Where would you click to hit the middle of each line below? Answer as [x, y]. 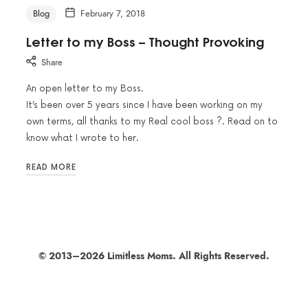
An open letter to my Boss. [85, 88]
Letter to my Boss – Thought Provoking [145, 42]
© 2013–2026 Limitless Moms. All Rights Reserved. [154, 256]
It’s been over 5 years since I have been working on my [144, 105]
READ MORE [51, 168]
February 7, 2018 [113, 14]
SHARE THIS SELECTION [53, 295]
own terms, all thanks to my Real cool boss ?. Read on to [152, 121]
